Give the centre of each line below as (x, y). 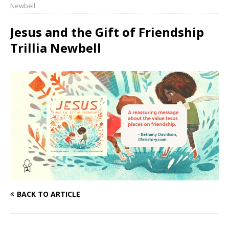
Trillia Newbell (56, 48)
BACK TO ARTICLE (49, 194)
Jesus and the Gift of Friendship (107, 32)
